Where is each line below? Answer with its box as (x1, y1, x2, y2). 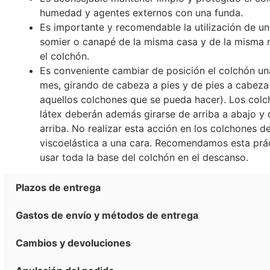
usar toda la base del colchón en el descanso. (40, 151, 248, 164)
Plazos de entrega (16, 181, 101, 194)
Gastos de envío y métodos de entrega (16, 209, 198, 222)
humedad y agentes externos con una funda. (40, 7, 243, 19)
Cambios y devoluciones (16, 237, 131, 250)
